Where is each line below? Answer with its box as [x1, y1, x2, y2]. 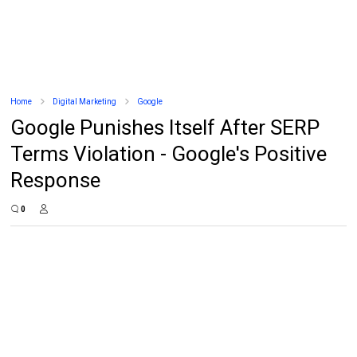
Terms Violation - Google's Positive [10, 142, 328, 166]
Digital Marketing [53, 97, 117, 106]
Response [10, 168, 101, 192]
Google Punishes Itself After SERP [10, 116, 320, 139]
